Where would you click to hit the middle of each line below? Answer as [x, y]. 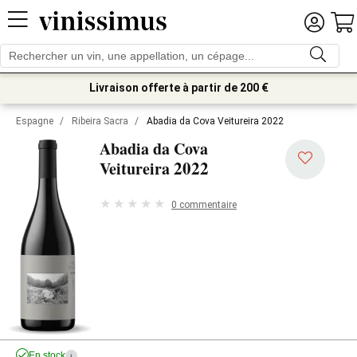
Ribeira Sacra [100, 121]
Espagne [35, 121]
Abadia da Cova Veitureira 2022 [215, 121]
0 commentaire [204, 204]
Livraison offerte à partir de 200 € [178, 88]
